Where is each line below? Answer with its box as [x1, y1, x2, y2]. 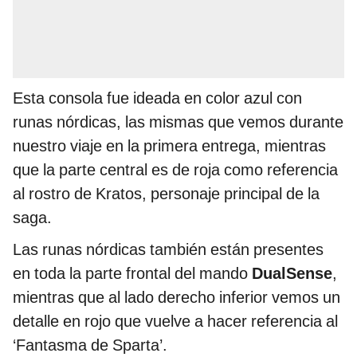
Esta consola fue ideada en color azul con [13, 88, 302, 108]
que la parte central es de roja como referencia [13, 160, 338, 180]
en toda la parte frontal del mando [13, 264, 252, 284]
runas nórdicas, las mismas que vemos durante [13, 112, 343, 132]
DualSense [252, 264, 332, 284]
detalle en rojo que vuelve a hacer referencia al [13, 312, 338, 331]
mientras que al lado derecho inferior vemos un [13, 288, 340, 308]
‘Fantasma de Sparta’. [13, 335, 167, 355]
